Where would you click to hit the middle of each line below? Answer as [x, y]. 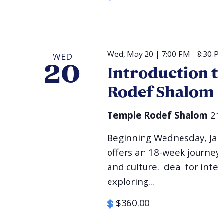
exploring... [130, 181]
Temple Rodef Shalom [158, 115]
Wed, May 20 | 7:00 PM [148, 54]
